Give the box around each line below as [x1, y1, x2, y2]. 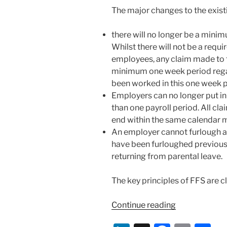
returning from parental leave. [111, 152, 222, 162]
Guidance [175, 212, 211, 222]
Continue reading [111, 200, 176, 210]
